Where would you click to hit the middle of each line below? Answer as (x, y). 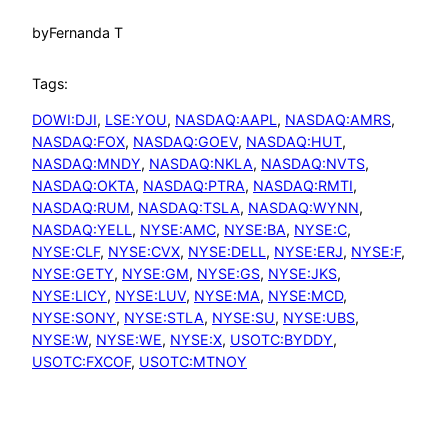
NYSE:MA (227, 295)
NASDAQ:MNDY (86, 163)
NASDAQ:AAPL (226, 119)
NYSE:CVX (144, 251)
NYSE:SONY (74, 317)
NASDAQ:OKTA (83, 185)
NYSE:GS (228, 273)
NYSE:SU (243, 317)
